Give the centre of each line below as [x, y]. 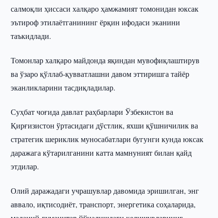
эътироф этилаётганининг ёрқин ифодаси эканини [96, 22]
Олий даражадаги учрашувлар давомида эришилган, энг [105, 191]
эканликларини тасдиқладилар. [64, 87]
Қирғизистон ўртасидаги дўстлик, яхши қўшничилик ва [105, 125]
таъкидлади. [31, 36]
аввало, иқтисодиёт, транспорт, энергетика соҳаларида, [103, 204]
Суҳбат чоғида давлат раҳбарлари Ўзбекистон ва [92, 112]
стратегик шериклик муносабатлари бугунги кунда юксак [107, 139]
